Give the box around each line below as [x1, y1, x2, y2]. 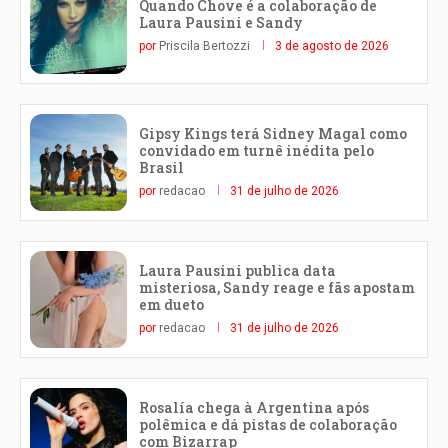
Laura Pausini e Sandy [139, 12, 303, 32]
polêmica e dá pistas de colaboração [139, 415, 397, 435]
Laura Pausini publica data [139, 261, 336, 281]
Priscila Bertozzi [159, 38, 250, 53]
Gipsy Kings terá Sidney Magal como [139, 124, 407, 144]
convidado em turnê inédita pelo [139, 141, 374, 161]
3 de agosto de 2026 [275, 38, 389, 53]
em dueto [139, 295, 204, 315]
